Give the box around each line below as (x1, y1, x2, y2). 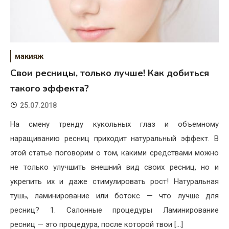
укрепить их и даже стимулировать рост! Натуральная (10, 177, 219, 187)
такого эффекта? (10, 82, 89, 95)
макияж (15, 52, 43, 61)
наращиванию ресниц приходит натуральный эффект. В (10, 134, 219, 144)
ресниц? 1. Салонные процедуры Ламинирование (10, 205, 219, 215)
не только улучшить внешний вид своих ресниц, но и (10, 163, 219, 172)
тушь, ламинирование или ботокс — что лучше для (10, 191, 219, 201)
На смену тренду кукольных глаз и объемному (10, 120, 219, 129)
